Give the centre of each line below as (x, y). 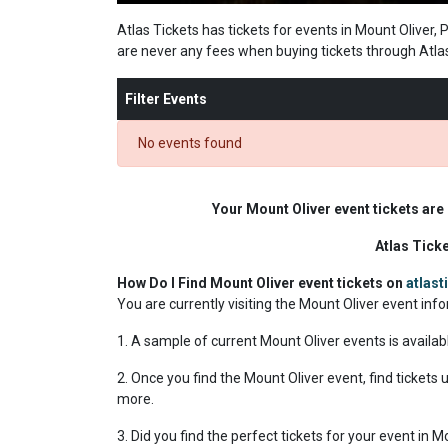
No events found (190, 143)
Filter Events (166, 98)
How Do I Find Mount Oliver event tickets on (261, 283)
